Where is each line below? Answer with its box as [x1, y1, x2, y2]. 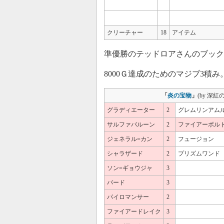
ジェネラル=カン [107, 135, 152, 143]
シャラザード [107, 150, 143, 157]
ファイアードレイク [107, 208, 161, 215]
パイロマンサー [107, 193, 149, 201]
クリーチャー [107, 29, 143, 36]
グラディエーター [107, 106, 155, 114]
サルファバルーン [107, 121, 155, 128]
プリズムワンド [178, 150, 220, 157]
